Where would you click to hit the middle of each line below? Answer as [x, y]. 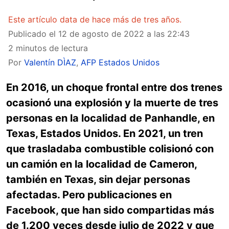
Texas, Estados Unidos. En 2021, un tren [105, 133]
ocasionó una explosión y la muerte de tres [112, 103]
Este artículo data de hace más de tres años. [95, 19]
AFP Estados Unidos [120, 62]
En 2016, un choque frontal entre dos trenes [114, 87]
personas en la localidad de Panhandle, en [110, 118]
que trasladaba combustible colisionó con [110, 149]
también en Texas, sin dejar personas [98, 179]
